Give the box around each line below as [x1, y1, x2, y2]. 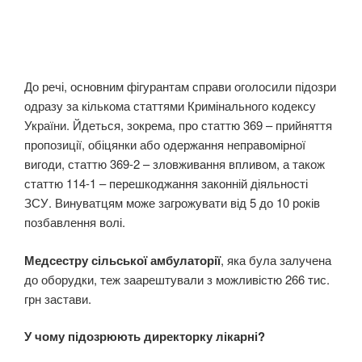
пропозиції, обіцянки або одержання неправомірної [24, 136, 305, 154]
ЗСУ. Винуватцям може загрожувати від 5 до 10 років [24, 194, 320, 212]
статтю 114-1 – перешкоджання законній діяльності [24, 175, 308, 192]
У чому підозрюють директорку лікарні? [24, 327, 265, 346]
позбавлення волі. [24, 213, 125, 231]
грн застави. [24, 289, 91, 307]
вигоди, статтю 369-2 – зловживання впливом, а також [24, 155, 325, 173]
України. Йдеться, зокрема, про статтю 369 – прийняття [24, 116, 332, 134]
